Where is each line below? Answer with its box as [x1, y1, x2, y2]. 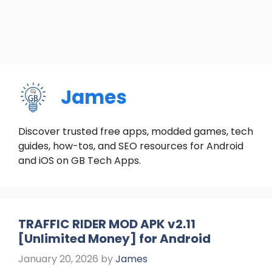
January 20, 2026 [18, 252, 98, 266]
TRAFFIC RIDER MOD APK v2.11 [18, 216, 195, 233]
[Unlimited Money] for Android [18, 230, 211, 247]
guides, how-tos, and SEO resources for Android [18, 139, 243, 153]
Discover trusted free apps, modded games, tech [18, 124, 253, 138]
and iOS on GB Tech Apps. [18, 154, 141, 168]
